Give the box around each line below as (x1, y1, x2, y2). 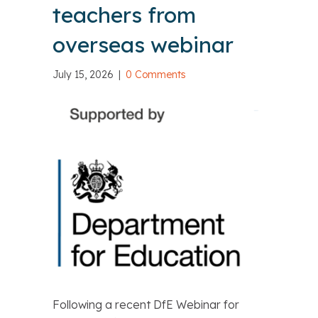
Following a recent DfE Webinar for (53, 297, 239, 312)
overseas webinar (53, 31, 234, 59)
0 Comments (126, 68, 186, 82)
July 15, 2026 (53, 68, 116, 82)
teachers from (53, 1, 196, 29)
